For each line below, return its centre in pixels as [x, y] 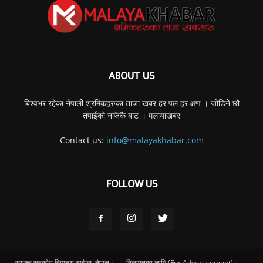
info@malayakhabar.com [155, 140]
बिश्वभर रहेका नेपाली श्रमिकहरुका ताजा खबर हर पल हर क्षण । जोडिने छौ [131, 103]
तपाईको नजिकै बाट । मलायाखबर [131, 115]
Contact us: [83, 140]
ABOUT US [131, 76]
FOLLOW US [131, 184]
